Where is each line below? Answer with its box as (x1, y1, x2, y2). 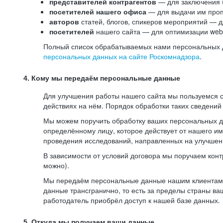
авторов (49, 16, 79, 26)
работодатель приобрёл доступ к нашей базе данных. (43, 195, 220, 205)
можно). (43, 160, 69, 170)
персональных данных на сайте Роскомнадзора (43, 51, 200, 61)
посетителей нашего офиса (49, 6, 148, 16)
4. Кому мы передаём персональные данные (23, 74, 180, 82)
